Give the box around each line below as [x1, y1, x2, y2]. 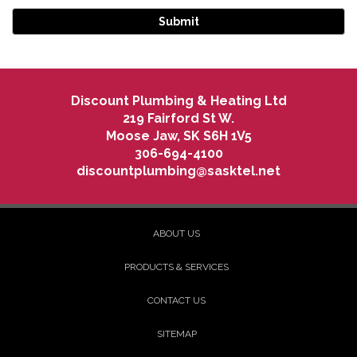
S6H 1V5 [202, 128, 252, 144]
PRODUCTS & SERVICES [124, 261, 229, 273]
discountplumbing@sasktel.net [76, 163, 280, 179]
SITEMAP [156, 328, 197, 340]
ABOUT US [153, 228, 200, 240]
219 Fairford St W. [123, 111, 234, 127]
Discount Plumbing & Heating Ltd [70, 93, 287, 109]
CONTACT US [147, 295, 206, 307]
